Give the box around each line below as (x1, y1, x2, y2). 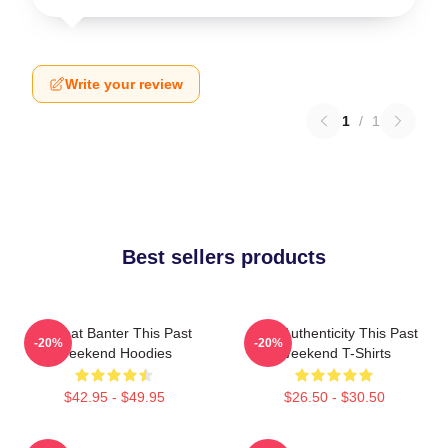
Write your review (65, 76, 183, 92)
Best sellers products (122, 246, 326, 268)
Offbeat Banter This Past (36, 325, 192, 341)
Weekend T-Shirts (277, 345, 391, 361)
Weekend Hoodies (56, 345, 172, 361)
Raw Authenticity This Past (250, 325, 418, 341)
